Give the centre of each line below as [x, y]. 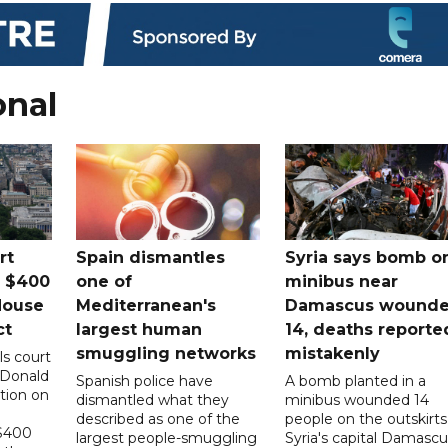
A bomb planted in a [355, 380]
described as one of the [158, 418]
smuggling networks [166, 353]
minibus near [341, 281]
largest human [139, 329]
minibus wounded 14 [356, 399]
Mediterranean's [146, 305]
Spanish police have [145, 380]
